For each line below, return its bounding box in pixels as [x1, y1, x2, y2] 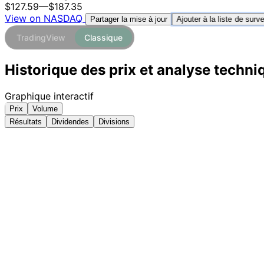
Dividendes [51, 117, 89, 127]
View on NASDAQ [5, 12, 85, 25]
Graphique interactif [5, 90, 94, 103]
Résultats [9, 117, 42, 127]
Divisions [98, 117, 130, 127]
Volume [32, 104, 58, 114]
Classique [84, 32, 123, 43]
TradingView [16, 32, 65, 43]
